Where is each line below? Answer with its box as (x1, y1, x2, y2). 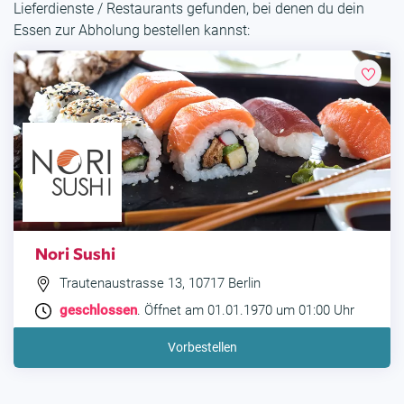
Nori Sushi (35, 242, 115, 265)
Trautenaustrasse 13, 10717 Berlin (56, 275, 261, 292)
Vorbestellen (167, 340, 237, 355)
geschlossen (60, 302, 137, 319)
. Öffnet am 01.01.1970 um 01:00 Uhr (137, 302, 354, 319)
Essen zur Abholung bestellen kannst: (14, 22, 250, 40)
